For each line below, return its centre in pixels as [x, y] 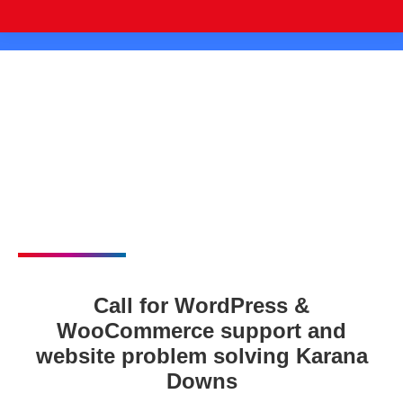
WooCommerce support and [201, 331]
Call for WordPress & [201, 305]
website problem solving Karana [201, 356]
